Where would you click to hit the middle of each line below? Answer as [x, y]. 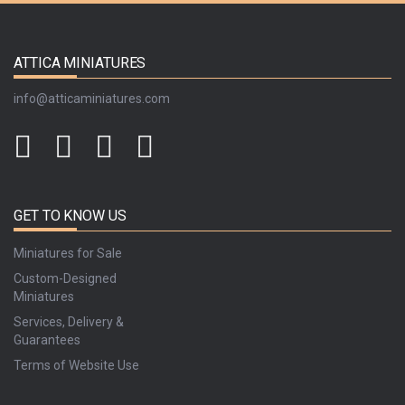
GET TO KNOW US [70, 215]
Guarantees [47, 339]
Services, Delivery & [69, 321]
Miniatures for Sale [68, 253]
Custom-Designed [65, 278]
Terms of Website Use [76, 365]
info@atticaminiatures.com [92, 98]
